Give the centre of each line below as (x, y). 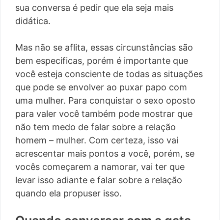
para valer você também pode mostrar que (104, 114)
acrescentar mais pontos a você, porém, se (105, 154)
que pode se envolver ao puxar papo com (101, 87)
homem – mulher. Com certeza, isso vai (97, 140)
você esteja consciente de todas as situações (109, 74)
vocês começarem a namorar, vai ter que (100, 167)
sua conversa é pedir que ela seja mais (94, 8)
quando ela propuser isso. (69, 193)
